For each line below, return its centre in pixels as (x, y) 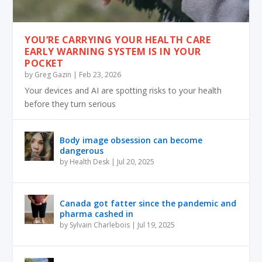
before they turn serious (70, 104)
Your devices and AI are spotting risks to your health (123, 90)
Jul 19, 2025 (156, 225)
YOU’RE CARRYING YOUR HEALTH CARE (118, 39)
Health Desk (90, 161)
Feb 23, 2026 (100, 74)
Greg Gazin (53, 74)
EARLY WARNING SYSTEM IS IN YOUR (113, 51)
